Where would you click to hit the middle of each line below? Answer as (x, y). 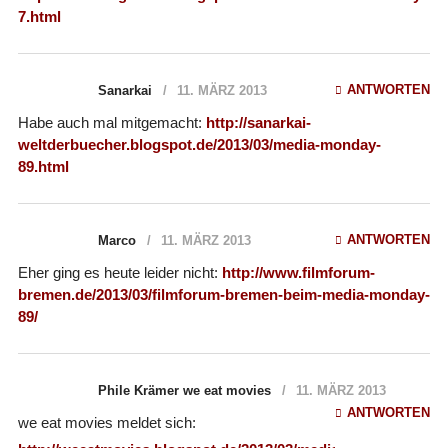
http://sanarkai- (258, 122)
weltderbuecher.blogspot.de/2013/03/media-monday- (199, 144)
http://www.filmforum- (298, 272)
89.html (43, 166)
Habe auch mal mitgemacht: (111, 122)
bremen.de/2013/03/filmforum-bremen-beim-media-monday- (223, 294)
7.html (39, 16)
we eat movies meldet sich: (106, 422)
